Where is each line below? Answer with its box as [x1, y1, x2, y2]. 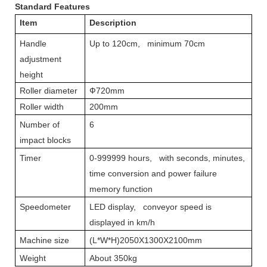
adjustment [20, 54, 61, 64]
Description [89, 18, 136, 28]
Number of [20, 120, 64, 130]
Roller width [20, 102, 64, 112]
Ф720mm [89, 86, 125, 96]
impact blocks [20, 135, 71, 145]
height [20, 70, 43, 80]
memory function [89, 184, 153, 194]
